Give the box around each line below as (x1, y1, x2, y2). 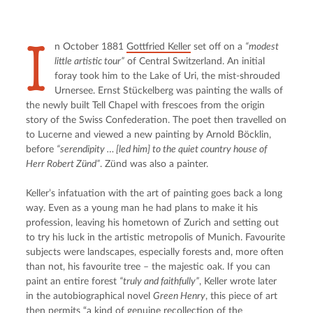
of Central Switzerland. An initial (124, 56, 265, 66)
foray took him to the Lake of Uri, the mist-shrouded (54, 71, 281, 81)
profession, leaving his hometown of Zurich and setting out (26, 217, 279, 228)
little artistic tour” (54, 56, 125, 66)
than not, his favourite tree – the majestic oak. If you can (26, 261, 271, 272)
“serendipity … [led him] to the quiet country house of (57, 144, 268, 154)
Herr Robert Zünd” (26, 159, 101, 169)
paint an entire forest (26, 276, 120, 286)
